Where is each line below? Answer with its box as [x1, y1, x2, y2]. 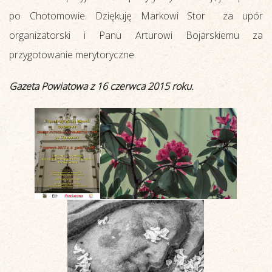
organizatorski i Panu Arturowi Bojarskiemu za [9, 28, 263, 42]
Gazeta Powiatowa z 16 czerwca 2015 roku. [9, 79, 194, 93]
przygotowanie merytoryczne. [9, 47, 136, 61]
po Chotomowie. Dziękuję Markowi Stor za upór [9, 8, 263, 22]
